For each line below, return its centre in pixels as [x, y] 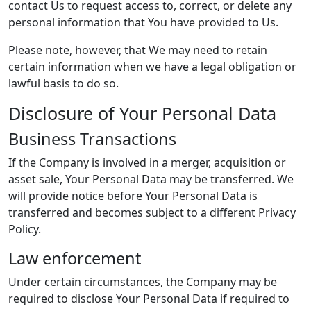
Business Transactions [92, 139]
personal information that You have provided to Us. [143, 22]
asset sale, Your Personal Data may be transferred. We [151, 179]
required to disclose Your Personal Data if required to [149, 299]
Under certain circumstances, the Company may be [143, 282]
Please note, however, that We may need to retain [138, 50]
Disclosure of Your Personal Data [142, 113]
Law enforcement [75, 258]
